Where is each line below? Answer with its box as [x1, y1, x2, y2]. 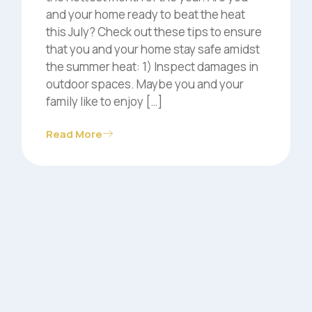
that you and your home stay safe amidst [45, 40, 260, 57]
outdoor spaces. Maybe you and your [45, 75, 244, 92]
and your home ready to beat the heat [45, 6, 245, 22]
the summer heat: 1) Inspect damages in [45, 58, 258, 75]
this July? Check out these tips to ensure [45, 23, 262, 40]
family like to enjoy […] [45, 93, 162, 109]
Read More [45, 126, 102, 141]
